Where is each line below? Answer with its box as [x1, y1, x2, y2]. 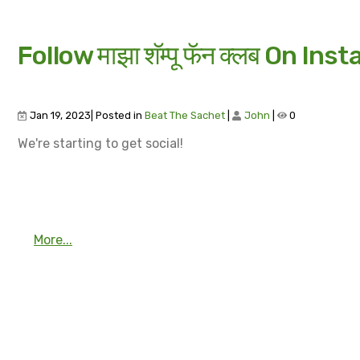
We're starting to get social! [18, 135, 183, 151]
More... [34, 231, 72, 247]
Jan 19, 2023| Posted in [27, 108, 145, 121]
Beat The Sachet [145, 108, 225, 121]
